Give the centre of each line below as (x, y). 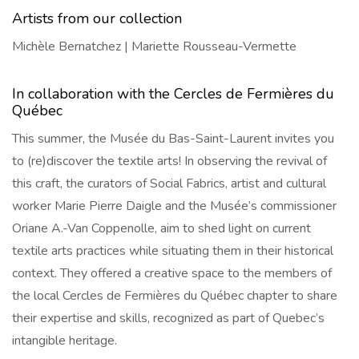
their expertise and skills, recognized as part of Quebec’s (168, 319)
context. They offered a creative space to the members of (172, 274)
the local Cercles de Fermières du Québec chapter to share (175, 296)
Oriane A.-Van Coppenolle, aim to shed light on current (161, 229)
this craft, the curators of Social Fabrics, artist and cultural (169, 184)
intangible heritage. (65, 341)
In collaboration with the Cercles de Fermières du (173, 94)
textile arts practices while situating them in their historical (173, 251)
